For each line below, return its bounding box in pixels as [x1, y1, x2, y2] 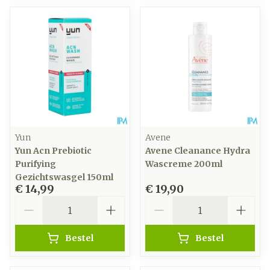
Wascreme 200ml [145, 159, 222, 169]
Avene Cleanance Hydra [145, 145, 250, 156]
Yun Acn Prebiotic [15, 145, 92, 156]
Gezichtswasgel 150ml [15, 172, 113, 183]
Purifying [15, 159, 56, 169]
